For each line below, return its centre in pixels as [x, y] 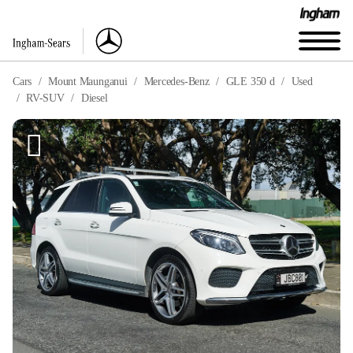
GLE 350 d [250, 81]
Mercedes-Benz [176, 81]
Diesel [94, 98]
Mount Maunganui [88, 81]
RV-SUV [45, 98]
